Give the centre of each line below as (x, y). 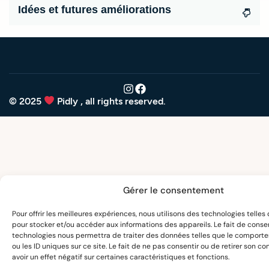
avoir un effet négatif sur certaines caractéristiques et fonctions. (121, 257)
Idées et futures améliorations (95, 9)
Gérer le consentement (173, 190)
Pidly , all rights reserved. (110, 101)
